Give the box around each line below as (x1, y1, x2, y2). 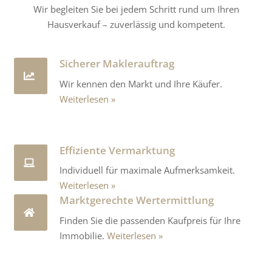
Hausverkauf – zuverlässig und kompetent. (47, 18, 225, 31)
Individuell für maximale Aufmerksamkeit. (59, 164, 235, 177)
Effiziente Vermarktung (59, 143, 175, 157)
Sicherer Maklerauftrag (59, 56, 174, 71)
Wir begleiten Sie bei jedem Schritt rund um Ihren (33, 3, 239, 16)
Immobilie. (59, 229, 107, 242)
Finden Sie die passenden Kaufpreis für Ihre (59, 214, 240, 226)
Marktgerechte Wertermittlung (59, 193, 214, 208)
